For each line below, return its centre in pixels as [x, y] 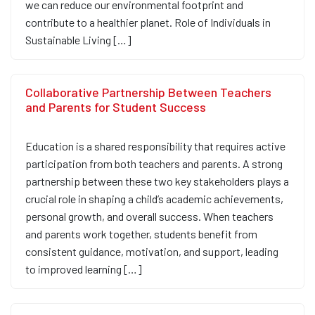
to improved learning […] [84, 269]
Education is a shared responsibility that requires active [155, 146]
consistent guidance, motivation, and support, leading [152, 252]
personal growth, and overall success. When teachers [149, 217]
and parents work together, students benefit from [141, 234]
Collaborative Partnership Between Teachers [148, 92]
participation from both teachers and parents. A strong [154, 164]
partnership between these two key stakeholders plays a [157, 181]
